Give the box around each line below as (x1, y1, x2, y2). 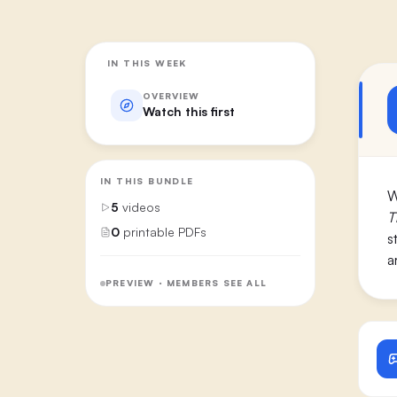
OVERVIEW (143, 90, 199, 101)
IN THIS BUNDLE (100, 175, 194, 186)
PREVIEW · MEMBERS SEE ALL (105, 277, 267, 288)
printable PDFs (123, 223, 206, 239)
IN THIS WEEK (107, 57, 187, 68)
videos (122, 198, 160, 214)
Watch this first (143, 104, 235, 119)
